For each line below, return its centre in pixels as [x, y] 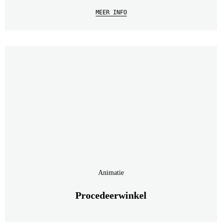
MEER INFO [111, 12]
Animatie [111, 173]
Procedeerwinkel [111, 195]
